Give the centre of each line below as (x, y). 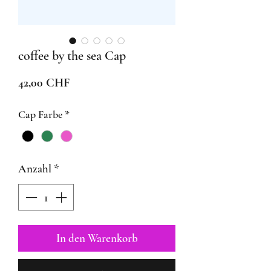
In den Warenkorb (97, 238)
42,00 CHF (44, 83)
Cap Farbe (40, 114)
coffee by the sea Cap (72, 55)
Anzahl (35, 168)
